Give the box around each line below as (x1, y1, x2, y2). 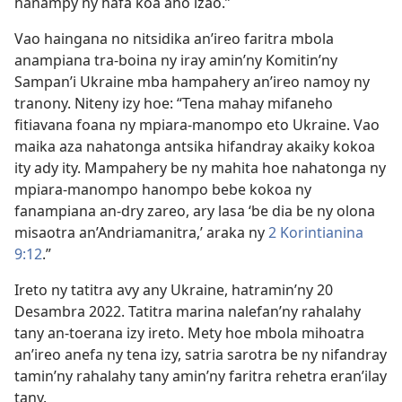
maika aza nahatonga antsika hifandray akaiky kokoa (14, 136, 375, 156)
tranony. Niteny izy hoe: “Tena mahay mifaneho (14, 93, 333, 113)
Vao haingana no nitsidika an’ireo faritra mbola (14, 29, 334, 48)
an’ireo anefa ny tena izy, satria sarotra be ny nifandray (14, 345, 387, 364)
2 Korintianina (268, 223, 363, 242)
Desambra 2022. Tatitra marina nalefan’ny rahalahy (14, 301, 361, 321)
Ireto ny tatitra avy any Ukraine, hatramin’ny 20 (14, 280, 333, 300)
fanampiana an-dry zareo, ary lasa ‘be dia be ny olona (14, 201, 375, 221)
